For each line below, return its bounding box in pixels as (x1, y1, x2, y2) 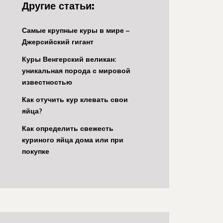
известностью (22, 78, 72, 87)
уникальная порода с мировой (22, 66, 130, 75)
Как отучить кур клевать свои (22, 95, 128, 104)
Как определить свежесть (22, 124, 113, 133)
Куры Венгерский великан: (22, 55, 116, 64)
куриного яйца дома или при (22, 135, 123, 144)
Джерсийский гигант (22, 37, 94, 46)
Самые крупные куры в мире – (22, 26, 129, 35)
